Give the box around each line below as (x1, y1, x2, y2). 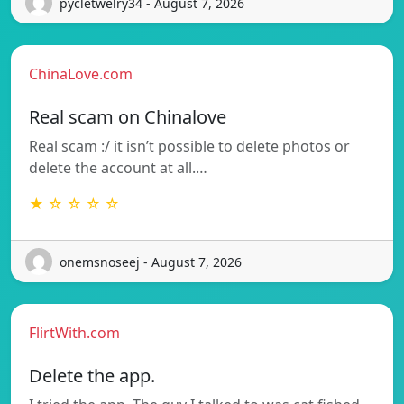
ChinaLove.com (29, 64, 133, 85)
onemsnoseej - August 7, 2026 (60, 252, 242, 271)
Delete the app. (29, 363, 155, 389)
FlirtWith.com (29, 323, 120, 344)
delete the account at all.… (29, 158, 207, 179)
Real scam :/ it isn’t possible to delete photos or (29, 136, 350, 157)
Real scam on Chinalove (29, 105, 226, 130)
